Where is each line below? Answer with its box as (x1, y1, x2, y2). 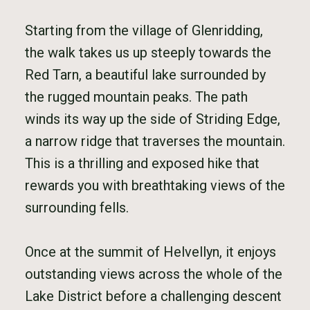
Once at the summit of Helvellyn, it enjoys (25, 244, 276, 260)
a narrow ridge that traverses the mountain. (25, 133, 285, 149)
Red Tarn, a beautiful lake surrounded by (25, 66, 266, 83)
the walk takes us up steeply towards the (25, 44, 271, 61)
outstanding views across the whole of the (25, 266, 282, 282)
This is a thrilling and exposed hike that (25, 155, 259, 172)
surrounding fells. (25, 199, 129, 216)
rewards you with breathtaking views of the (25, 177, 285, 194)
